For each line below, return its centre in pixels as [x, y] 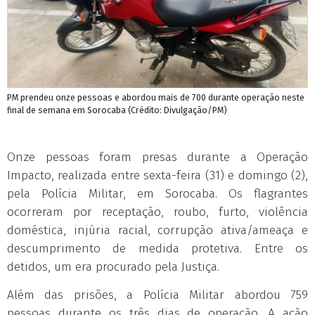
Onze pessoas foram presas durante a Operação [157, 157]
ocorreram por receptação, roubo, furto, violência [157, 212]
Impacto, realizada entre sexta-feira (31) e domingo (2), [157, 175]
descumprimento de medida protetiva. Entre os [157, 249]
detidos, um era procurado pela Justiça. [113, 267]
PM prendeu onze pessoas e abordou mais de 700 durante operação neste [156, 97]
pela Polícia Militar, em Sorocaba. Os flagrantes [157, 194]
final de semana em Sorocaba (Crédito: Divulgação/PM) [117, 110]
